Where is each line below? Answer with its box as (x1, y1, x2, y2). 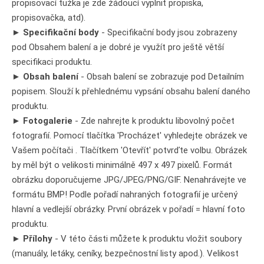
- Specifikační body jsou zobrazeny (101, 27, 237, 38)
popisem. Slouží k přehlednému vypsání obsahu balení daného (12, 85, 250, 97)
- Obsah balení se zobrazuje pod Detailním (78, 71, 244, 82)
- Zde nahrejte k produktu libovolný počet (72, 115, 235, 126)
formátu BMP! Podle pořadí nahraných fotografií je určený (12, 189, 237, 200)
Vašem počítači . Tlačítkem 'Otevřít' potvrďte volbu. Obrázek (12, 144, 247, 156)
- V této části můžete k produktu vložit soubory (52, 233, 242, 244)
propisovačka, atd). (12, 12, 85, 23)
